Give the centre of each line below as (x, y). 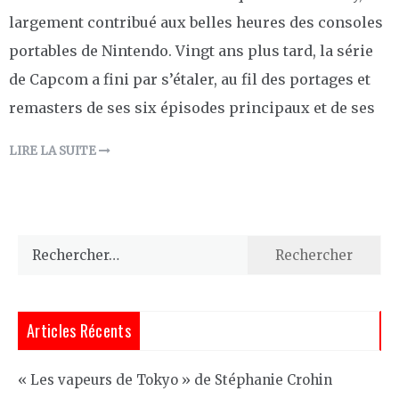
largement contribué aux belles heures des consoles (196, 22)
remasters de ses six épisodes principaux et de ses (192, 107)
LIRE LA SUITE (54, 151)
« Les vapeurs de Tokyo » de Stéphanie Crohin (175, 379)
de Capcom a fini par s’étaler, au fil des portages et (190, 79)
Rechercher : (59, 245)
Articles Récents (79, 330)
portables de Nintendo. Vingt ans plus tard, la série (191, 50)
